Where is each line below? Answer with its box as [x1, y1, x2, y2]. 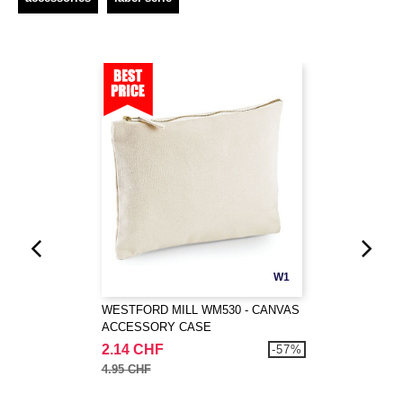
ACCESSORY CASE [101, 320, 211, 334]
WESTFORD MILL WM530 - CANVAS [101, 303, 300, 317]
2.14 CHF [101, 342, 164, 357]
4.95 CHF [101, 363, 151, 376]
